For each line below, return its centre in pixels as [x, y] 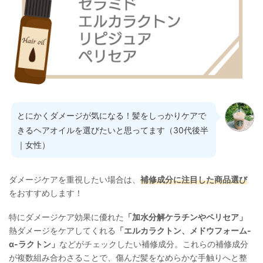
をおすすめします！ [46, 193]
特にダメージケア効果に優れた [66, 217]
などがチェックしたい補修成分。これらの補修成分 [154, 244]
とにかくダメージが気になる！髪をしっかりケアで [112, 115]
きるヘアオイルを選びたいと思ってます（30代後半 [113, 130]
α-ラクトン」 [34, 244]
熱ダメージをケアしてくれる [62, 230]
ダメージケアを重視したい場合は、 [75, 179]
